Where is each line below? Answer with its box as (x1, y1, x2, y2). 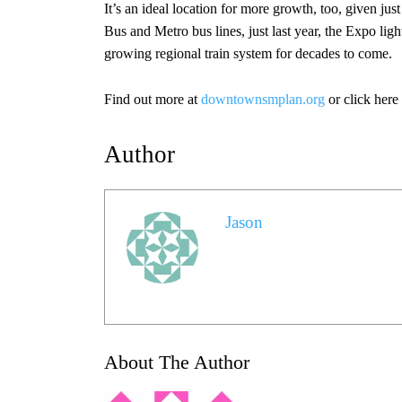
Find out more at (104, 91, 201, 107)
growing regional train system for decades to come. (104, 45, 392, 61)
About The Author (104, 350, 249, 373)
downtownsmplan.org (201, 91, 325, 107)
